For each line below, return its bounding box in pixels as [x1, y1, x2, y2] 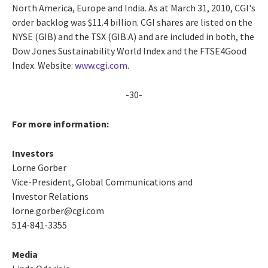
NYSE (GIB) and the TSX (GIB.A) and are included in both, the [12, 30, 254, 42]
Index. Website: [12, 59, 75, 71]
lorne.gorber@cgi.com [12, 204, 104, 217]
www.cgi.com [75, 59, 127, 71]
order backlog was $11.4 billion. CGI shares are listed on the [12, 16, 252, 28]
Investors [12, 147, 54, 159]
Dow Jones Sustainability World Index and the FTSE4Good [12, 44, 246, 57]
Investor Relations [12, 190, 89, 202]
